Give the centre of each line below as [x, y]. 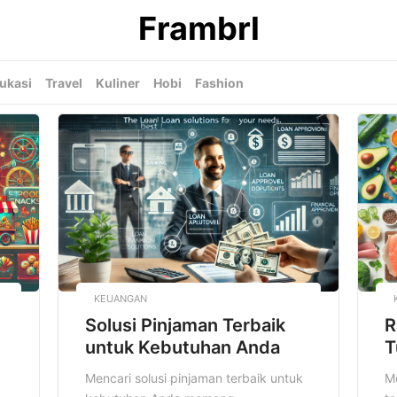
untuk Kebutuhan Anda [183, 347]
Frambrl [198, 28]
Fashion [219, 82]
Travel [64, 82]
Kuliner [118, 82]
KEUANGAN [121, 298]
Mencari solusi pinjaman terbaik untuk [194, 378]
